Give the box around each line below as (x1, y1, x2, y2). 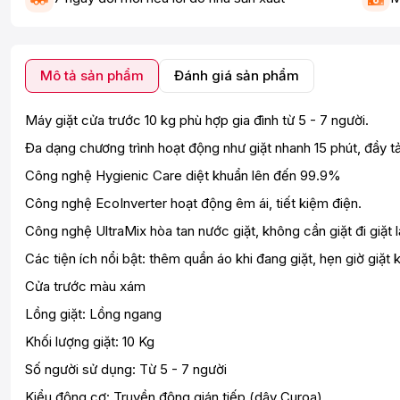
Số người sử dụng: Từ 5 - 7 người (25, 360, 227, 378)
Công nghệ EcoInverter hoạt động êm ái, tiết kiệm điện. (25, 194, 362, 212)
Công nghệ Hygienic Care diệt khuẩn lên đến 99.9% (25, 166, 341, 184)
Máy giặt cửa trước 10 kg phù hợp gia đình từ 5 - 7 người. (25, 111, 369, 129)
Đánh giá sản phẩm (174, 66, 299, 84)
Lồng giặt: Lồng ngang (25, 304, 162, 322)
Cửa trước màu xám (25, 277, 146, 295)
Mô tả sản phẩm (40, 66, 144, 84)
